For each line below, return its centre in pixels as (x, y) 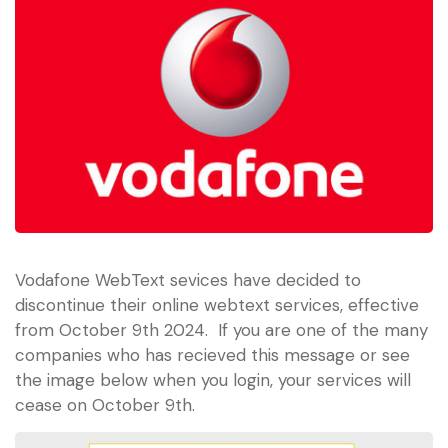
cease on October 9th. (105, 405)
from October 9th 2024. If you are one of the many (221, 330)
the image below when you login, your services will (213, 380)
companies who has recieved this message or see (212, 355)
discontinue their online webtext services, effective (217, 305)
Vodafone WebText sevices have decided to (188, 280)
